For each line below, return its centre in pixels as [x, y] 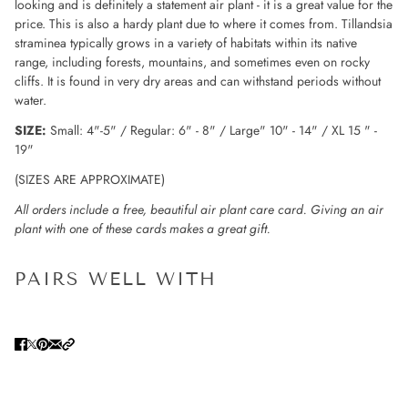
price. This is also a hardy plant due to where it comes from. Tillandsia [204, 23]
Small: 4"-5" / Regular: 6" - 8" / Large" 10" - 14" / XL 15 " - [212, 130]
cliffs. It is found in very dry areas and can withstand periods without [198, 81]
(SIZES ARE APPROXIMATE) [90, 179]
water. [31, 100]
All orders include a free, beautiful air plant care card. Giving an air [199, 209]
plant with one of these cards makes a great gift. [143, 228]
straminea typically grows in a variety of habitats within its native [186, 42]
